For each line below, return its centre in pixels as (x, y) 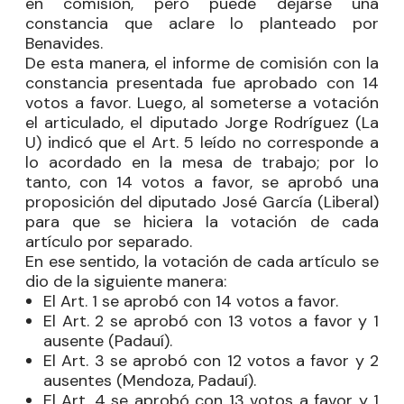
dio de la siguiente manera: (126, 281)
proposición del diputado (124, 202)
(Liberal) (348, 202)
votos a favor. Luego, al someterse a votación (202, 102)
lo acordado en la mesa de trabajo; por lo (202, 162)
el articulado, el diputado (125, 122)
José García (270, 202)
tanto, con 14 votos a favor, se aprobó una (202, 182)
